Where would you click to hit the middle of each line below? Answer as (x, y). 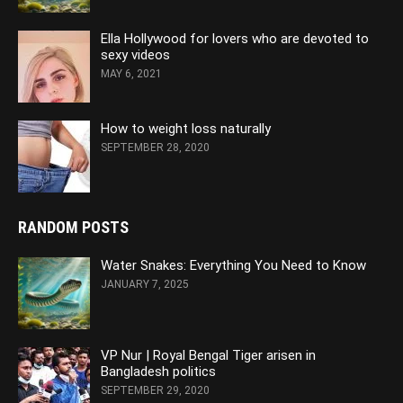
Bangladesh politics (158, 371)
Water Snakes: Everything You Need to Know (233, 265)
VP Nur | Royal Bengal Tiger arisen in (208, 355)
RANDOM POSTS (73, 227)
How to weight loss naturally (186, 128)
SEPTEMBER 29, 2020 (155, 390)
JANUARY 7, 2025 (145, 284)
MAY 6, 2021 (131, 73)
